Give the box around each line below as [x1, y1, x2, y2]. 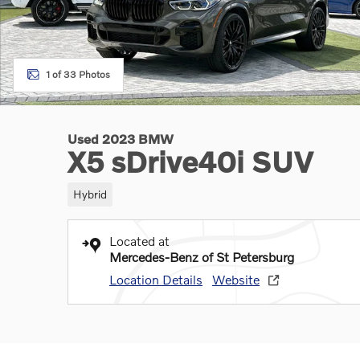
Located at [109, 232, 170, 248]
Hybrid [72, 186, 107, 201]
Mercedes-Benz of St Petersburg [109, 248, 294, 264]
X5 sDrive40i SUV [67, 145, 313, 178]
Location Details [109, 271, 202, 287]
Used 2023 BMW [67, 131, 174, 146]
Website [212, 271, 260, 287]
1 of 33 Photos [46, 68, 110, 80]
